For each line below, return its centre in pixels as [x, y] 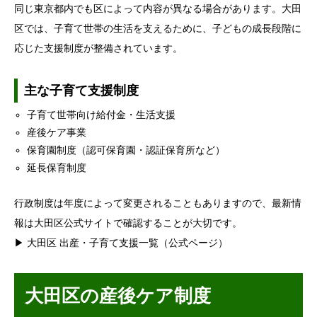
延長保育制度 [57, 168]
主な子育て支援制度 [81, 90]
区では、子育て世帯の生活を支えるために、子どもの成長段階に [158, 29]
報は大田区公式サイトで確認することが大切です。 [128, 224]
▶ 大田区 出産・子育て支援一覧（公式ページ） [121, 243]
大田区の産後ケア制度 [118, 296]
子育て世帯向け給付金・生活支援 [102, 115]
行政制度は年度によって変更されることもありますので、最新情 [158, 204]
